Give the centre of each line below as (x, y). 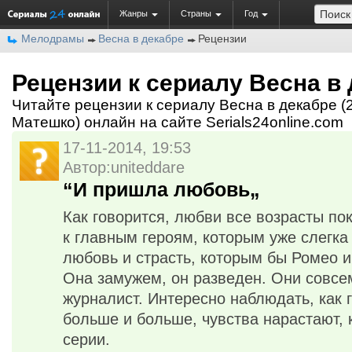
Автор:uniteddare (124, 167)
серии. (86, 339)
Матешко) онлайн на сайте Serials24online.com (178, 122)
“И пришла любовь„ (161, 189)
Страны (196, 13)
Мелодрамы (53, 38)
